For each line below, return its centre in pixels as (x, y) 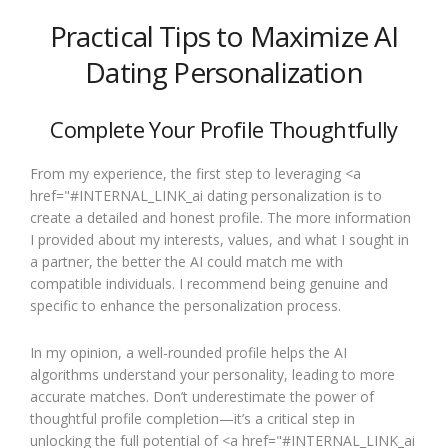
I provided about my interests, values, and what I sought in (219, 239)
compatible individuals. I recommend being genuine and (209, 283)
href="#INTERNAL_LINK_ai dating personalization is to (206, 195)
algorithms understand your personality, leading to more (212, 374)
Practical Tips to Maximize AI (224, 36)
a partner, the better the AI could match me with (186, 261)
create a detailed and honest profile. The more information (220, 217)
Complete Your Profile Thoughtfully (224, 129)
